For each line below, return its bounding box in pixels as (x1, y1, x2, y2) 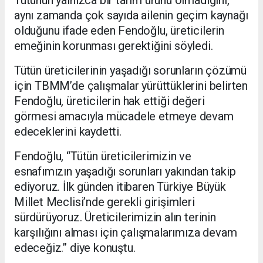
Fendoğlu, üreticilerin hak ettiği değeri (14, 93, 205, 108)
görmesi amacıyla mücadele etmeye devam (14, 109, 234, 123)
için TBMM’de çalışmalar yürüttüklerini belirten (14, 78, 248, 93)
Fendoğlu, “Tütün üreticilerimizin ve (14, 149, 192, 163)
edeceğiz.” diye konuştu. (14, 240, 136, 255)
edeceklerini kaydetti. (14, 124, 122, 139)
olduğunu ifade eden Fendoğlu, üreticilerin (14, 23, 224, 38)
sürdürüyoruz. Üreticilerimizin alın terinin (14, 210, 216, 224)
